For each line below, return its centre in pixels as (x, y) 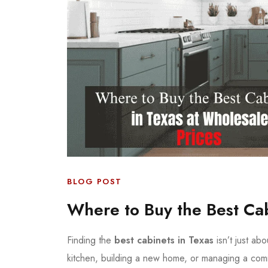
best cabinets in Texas (164, 240)
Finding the (91, 240)
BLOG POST (95, 181)
